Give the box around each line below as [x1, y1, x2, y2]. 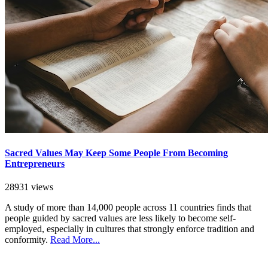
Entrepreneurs [5, 158, 65, 169]
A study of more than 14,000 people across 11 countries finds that [5, 202, 251, 213]
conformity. [5, 234, 50, 245]
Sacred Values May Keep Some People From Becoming [5, 147, 228, 158]
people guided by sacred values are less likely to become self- [5, 213, 236, 224]
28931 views [5, 182, 53, 193]
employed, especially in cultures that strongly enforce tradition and [5, 224, 254, 234]
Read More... [50, 234, 100, 245]
